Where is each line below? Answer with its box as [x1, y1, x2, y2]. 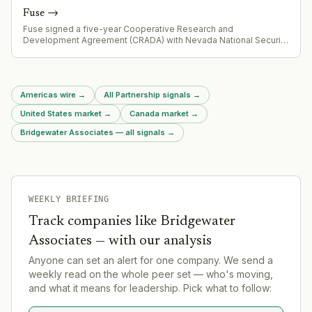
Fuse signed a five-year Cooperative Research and [23, 23, 233, 34]
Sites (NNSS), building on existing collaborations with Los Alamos [23, 45, 289, 56]
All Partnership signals [104, 89, 191, 100]
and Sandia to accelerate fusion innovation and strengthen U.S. [23, 56, 279, 68]
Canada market [130, 108, 189, 118]
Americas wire [20, 89, 76, 100]
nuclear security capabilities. [23, 68, 139, 79]
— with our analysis [92, 233, 212, 248]
